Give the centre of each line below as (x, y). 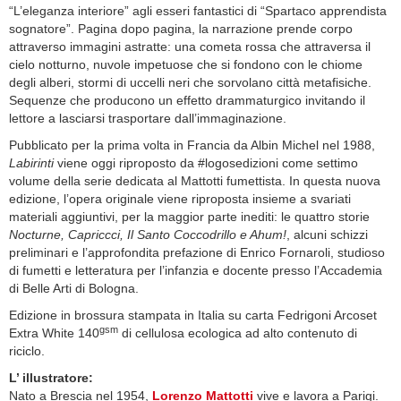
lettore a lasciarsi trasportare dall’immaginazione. (148, 119)
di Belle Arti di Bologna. (74, 289)
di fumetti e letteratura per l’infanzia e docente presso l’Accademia (196, 271)
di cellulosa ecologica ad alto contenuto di (238, 333)
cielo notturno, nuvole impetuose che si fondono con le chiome (186, 65)
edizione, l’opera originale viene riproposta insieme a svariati (180, 199)
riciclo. (27, 351)
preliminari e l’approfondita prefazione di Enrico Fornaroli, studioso (197, 253)
